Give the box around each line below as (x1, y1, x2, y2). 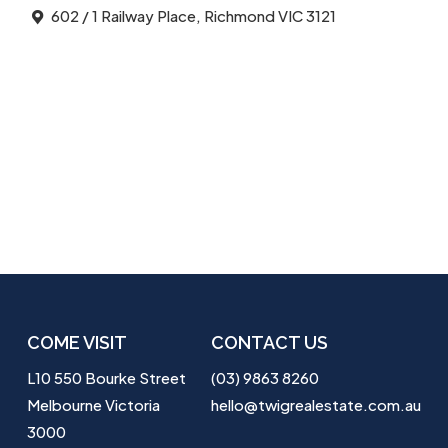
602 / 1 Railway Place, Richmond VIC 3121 (47, 6, 336, 25)
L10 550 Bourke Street (26, 367, 186, 387)
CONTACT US (211, 331, 329, 353)
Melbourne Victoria (26, 394, 160, 414)
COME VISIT (26, 331, 127, 353)
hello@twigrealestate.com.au (211, 394, 422, 414)
